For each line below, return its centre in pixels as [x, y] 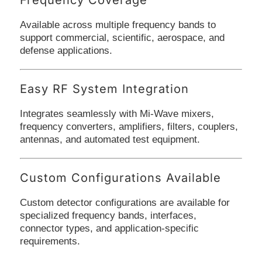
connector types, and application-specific [109, 228]
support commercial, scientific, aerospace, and [122, 37]
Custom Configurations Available [120, 177]
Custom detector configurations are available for [125, 202]
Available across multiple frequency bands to [118, 25]
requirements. [50, 241]
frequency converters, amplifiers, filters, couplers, [129, 126]
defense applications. [66, 50]
